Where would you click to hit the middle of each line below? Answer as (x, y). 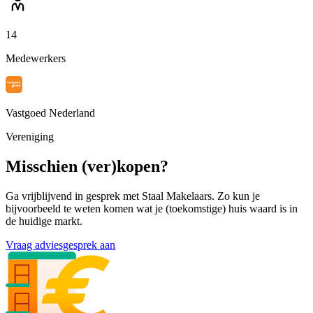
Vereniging (30, 137)
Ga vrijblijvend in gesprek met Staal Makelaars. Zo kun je (133, 196)
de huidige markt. (44, 221)
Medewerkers (36, 59)
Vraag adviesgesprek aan (60, 245)
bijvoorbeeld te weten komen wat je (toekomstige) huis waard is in (152, 209)
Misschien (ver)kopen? (87, 167)
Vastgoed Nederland (50, 113)
